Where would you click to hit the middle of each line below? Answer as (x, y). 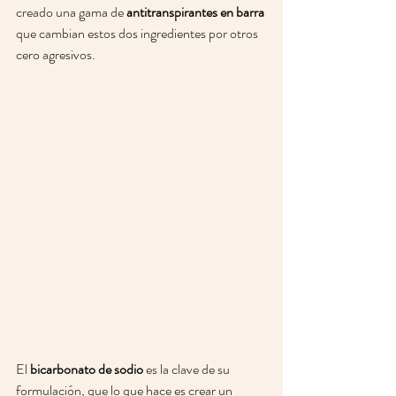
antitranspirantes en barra (195, 12)
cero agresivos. (57, 54)
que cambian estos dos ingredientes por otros (138, 33)
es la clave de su (188, 369)
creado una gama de (71, 12)
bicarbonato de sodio (87, 369)
